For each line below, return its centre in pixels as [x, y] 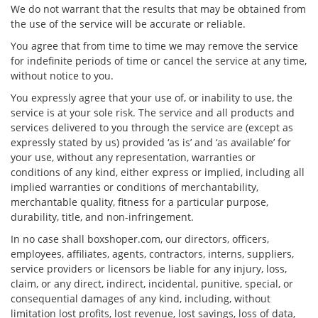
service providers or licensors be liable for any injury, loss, [149, 269]
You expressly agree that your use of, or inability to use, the [152, 98]
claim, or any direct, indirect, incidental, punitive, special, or [152, 284]
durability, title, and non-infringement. [102, 217]
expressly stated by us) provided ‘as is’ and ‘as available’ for [151, 142]
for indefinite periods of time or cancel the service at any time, [159, 61]
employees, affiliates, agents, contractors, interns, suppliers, [152, 254]
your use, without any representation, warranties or [133, 157]
